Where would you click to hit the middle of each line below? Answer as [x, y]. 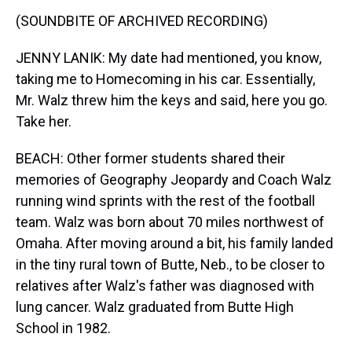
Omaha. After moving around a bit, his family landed [174, 243]
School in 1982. [63, 328]
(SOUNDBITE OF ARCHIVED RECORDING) [142, 21]
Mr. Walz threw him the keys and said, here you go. [172, 100]
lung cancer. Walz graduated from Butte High [155, 307]
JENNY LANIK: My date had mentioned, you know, [169, 58]
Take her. [44, 121]
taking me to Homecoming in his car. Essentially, [165, 79]
